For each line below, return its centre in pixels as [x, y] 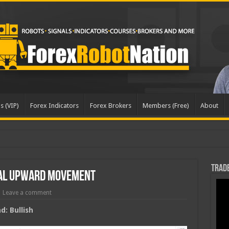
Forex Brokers [110, 106]
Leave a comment [27, 193]
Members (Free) [166, 106]
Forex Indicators [54, 106]
